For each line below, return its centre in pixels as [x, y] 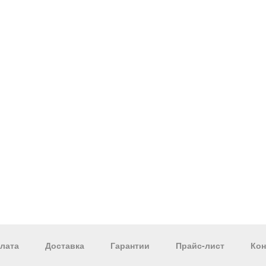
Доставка [65, 245]
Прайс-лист [200, 245]
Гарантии [130, 245]
